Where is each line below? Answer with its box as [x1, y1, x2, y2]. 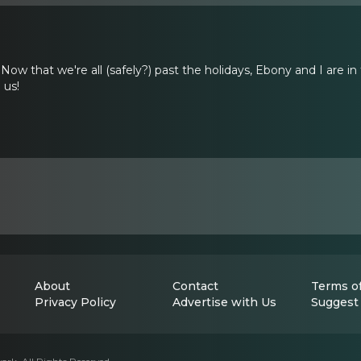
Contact [172, 279, 219, 293]
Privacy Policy [35, 295, 116, 309]
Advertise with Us [172, 295, 277, 309]
